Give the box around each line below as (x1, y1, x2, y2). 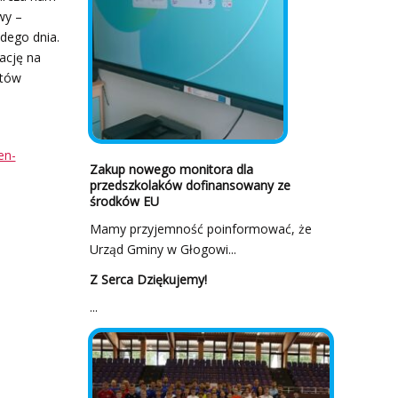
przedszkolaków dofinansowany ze (89, 177, 291, 195)
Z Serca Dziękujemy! (89, 271, 207, 289)
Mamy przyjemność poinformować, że (89, 220, 312, 238)
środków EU (89, 193, 159, 211)
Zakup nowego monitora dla (89, 161, 253, 179)
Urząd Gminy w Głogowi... (89, 241, 236, 259)
